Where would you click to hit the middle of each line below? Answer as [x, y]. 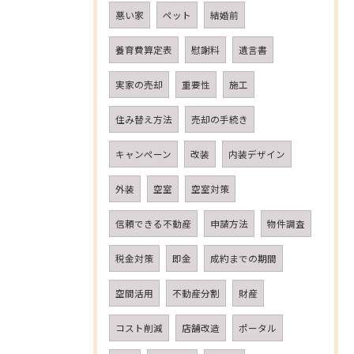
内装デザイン [257, 154]
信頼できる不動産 [153, 224]
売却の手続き [220, 119]
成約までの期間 [243, 258]
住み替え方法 [144, 119]
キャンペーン [143, 154]
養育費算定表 [144, 50]
